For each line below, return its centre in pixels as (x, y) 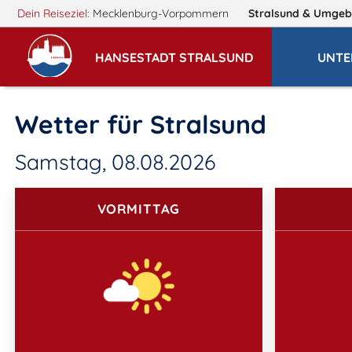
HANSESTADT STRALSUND (174, 57)
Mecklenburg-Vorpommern (160, 13)
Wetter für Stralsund (141, 124)
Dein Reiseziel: (53, 13)
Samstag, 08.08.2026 (115, 162)
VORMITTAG (138, 209)
